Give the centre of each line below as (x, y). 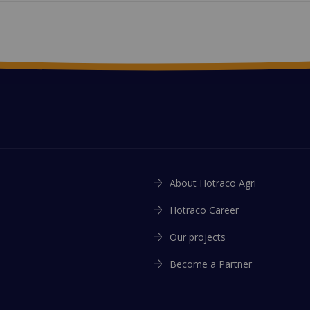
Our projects (198, 237)
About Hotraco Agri (213, 183)
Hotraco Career (204, 210)
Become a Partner (211, 264)
